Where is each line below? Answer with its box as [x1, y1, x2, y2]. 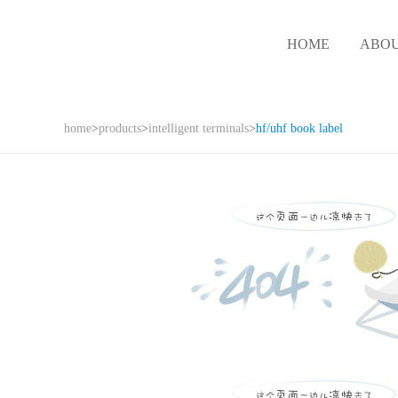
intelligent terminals [148, 122, 249, 135]
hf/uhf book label [256, 122, 343, 135]
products [99, 122, 141, 135]
